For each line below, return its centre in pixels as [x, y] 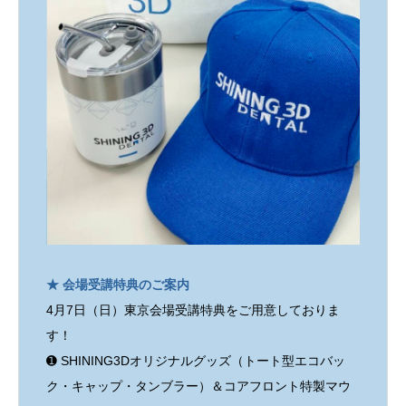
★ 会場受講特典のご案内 [118, 285]
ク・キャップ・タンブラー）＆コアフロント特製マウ [198, 387]
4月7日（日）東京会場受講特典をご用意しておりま [193, 310]
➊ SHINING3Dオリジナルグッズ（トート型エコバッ [196, 361]
